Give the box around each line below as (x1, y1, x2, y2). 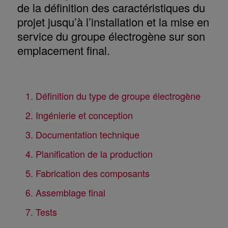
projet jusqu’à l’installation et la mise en (17, 13, 209, 30)
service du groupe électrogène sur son (17, 27, 205, 44)
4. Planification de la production (25, 147, 153, 160)
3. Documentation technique (25, 127, 139, 141)
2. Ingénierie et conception (25, 108, 133, 122)
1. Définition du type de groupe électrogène (25, 89, 201, 102)
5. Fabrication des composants (25, 166, 150, 180)
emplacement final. (17, 42, 110, 58)
